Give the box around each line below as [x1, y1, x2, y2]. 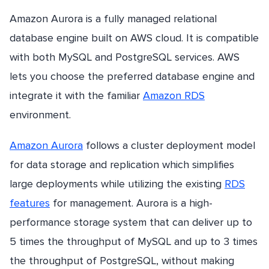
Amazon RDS [143, 89, 205, 102]
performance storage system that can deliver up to [10, 216, 252, 229]
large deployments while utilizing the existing [10, 177, 225, 191]
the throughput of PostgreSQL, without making [10, 254, 234, 268]
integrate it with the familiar [10, 89, 143, 102]
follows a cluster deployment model [83, 139, 255, 153]
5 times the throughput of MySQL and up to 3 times [10, 235, 258, 249]
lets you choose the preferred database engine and [10, 70, 255, 83]
